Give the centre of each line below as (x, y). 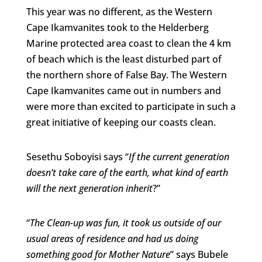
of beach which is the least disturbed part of (124, 59)
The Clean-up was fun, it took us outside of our (125, 223)
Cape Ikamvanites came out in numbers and (123, 90)
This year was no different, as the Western (119, 11)
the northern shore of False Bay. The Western (126, 75)
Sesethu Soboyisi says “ (77, 156)
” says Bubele (199, 254)
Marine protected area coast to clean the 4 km (128, 43)
